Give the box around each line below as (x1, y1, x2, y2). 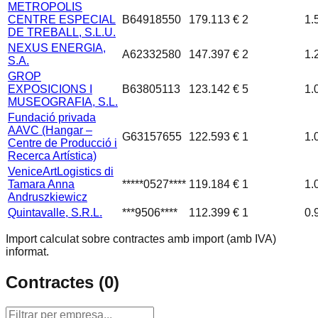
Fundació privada (8, 111, 96, 124)
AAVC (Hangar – (8, 124, 92, 137)
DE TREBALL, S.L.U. (8, 26, 116, 39)
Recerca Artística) (8, 150, 97, 163)
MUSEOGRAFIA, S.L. (8, 96, 118, 109)
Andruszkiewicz (8, 191, 87, 204)
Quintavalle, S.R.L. (8, 207, 102, 219)
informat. (6, 246, 49, 258)
